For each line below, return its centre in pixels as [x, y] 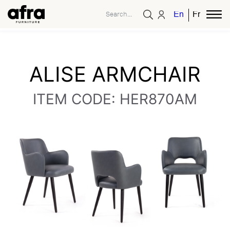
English [187, 15]
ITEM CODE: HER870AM [115, 99]
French [205, 15]
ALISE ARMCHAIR [115, 74]
